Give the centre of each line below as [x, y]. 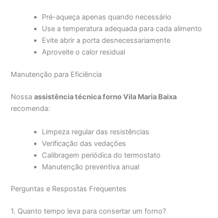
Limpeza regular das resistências [96, 132]
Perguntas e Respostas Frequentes [69, 189]
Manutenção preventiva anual [91, 167]
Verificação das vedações [84, 143]
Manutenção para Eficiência [56, 75]
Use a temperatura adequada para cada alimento [122, 29]
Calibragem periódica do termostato [101, 155]
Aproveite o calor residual [84, 52]
